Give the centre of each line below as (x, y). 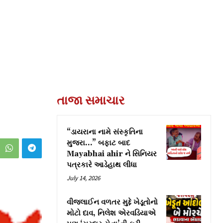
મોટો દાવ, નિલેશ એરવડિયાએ (111, 213)
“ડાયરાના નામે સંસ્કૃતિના (105, 132)
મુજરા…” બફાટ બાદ (98, 143)
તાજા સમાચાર (91, 100)
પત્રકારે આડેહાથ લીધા (102, 165)
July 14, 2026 (83, 178)
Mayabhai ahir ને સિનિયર (112, 154)
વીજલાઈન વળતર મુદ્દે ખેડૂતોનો (112, 202)
